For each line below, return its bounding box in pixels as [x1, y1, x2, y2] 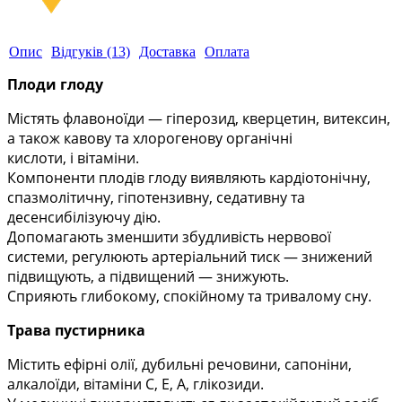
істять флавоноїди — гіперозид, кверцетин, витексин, [20, 109, 390, 129]
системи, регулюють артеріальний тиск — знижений [7, 247, 372, 267]
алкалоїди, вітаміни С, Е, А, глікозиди [7, 374, 260, 395]
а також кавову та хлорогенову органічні [7, 128, 293, 149]
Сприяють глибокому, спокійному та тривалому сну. [7, 286, 371, 307]
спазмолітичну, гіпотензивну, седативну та [7, 188, 305, 208]
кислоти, [7, 148, 70, 169]
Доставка [139, 44, 196, 60]
